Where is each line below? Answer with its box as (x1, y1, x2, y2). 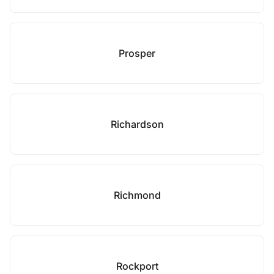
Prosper (119, 47, 155, 59)
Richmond (113, 189, 161, 201)
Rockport (116, 260, 158, 272)
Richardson (110, 118, 164, 130)
